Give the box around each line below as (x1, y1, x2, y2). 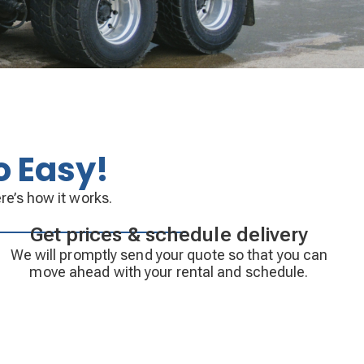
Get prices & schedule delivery (29, 223, 309, 246)
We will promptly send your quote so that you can (10, 245, 328, 263)
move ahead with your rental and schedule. (29, 262, 309, 280)
